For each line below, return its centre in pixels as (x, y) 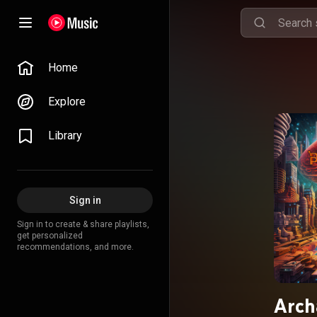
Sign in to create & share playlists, (83, 224)
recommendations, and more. (75, 247)
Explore (67, 102)
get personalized (50, 236)
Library (65, 136)
